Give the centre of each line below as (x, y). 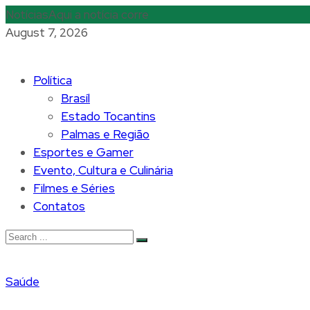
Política (53, 80)
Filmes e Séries (74, 188)
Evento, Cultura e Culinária (103, 170)
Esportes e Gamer (83, 152)
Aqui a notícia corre (99, 15)
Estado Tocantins (108, 116)
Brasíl (75, 98)
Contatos (59, 206)
